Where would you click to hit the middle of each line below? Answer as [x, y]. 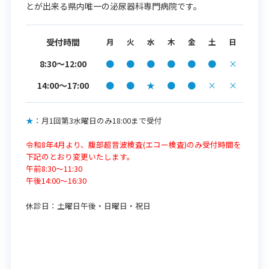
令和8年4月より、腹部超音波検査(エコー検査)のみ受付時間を [134, 144]
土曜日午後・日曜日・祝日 [104, 206]
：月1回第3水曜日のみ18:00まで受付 [98, 120]
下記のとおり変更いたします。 [80, 156]
